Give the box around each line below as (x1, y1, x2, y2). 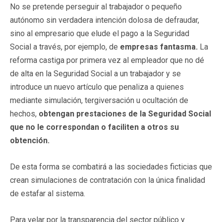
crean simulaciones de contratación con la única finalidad (10, 175, 205, 185)
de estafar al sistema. (10, 188, 85, 198)
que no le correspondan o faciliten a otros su (10, 122, 179, 132)
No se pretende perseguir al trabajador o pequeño (10, 1, 182, 11)
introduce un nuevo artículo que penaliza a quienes (10, 82, 184, 92)
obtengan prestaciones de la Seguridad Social (39, 109, 211, 118)
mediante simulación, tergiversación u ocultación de (10, 95, 188, 105)
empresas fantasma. (120, 42, 198, 52)
